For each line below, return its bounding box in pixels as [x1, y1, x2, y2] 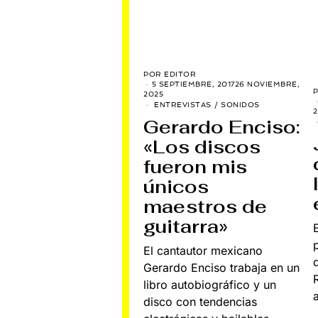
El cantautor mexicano [143, 243, 263, 258]
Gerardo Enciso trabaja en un [143, 260, 300, 275]
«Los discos [143, 134, 261, 159]
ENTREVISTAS [154, 100, 212, 109]
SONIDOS [221, 100, 260, 109]
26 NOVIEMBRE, [234, 79, 300, 88]
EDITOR [164, 70, 196, 78]
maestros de [143, 194, 267, 219]
